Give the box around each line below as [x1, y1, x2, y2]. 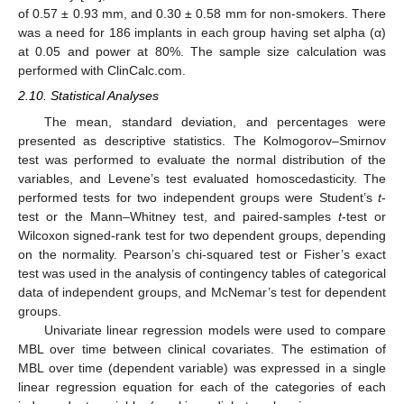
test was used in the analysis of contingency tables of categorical [18, 265, 386, 280]
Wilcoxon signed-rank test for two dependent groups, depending [18, 227, 386, 243]
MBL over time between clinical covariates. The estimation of [18, 341, 386, 356]
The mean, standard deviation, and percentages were [43, 114, 386, 129]
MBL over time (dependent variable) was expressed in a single [18, 360, 386, 375]
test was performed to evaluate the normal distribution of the [18, 151, 386, 167]
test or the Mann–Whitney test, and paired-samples [18, 208, 339, 224]
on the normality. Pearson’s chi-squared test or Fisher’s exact [18, 246, 386, 262]
